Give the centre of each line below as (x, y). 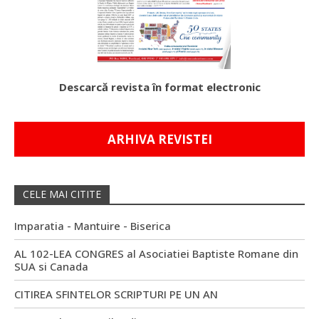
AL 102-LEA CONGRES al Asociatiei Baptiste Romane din (156, 254)
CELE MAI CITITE (62, 194)
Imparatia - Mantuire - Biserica (93, 226)
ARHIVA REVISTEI (159, 140)
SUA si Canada (51, 267)
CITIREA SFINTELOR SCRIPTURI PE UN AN (116, 294)
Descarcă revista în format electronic (159, 87)
